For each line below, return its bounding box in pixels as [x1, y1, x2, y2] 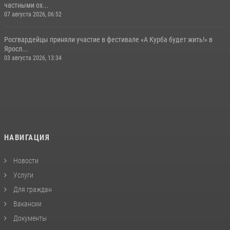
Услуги [11, 170, 33, 179]
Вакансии [11, 199, 42, 208]
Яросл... [4, 44, 28, 53]
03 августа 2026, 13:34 [4, 54, 62, 62]
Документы [11, 214, 47, 222]
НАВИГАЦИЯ [4, 132, 50, 142]
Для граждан [11, 185, 52, 194]
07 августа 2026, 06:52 [4, 10, 62, 18]
